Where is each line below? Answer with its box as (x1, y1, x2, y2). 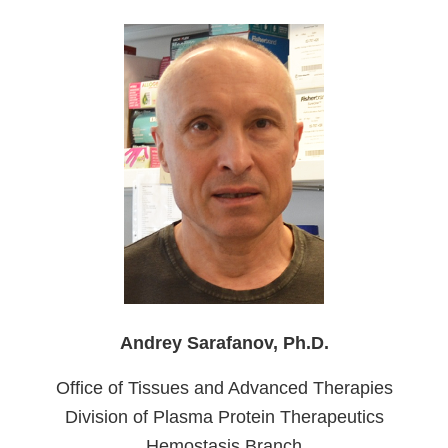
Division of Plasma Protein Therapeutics (64, 407, 384, 428)
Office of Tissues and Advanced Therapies (55, 378, 393, 399)
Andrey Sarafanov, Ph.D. (119, 333, 329, 354)
